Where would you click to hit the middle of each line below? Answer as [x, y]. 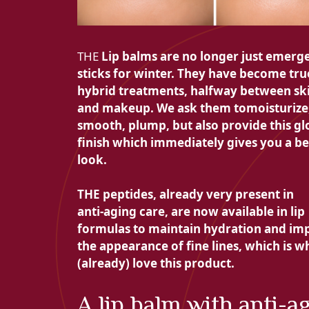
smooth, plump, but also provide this [186, 125]
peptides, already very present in [198, 195]
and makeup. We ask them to [162, 108]
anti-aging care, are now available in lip [191, 212]
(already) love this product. [156, 263]
